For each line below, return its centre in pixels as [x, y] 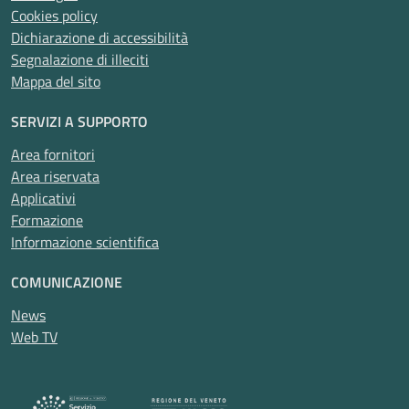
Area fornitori [53, 154]
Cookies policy [54, 16]
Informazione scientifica [85, 242]
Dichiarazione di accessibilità [100, 37]
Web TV [34, 337]
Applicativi [43, 198]
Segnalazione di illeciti [80, 59]
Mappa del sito [56, 81]
